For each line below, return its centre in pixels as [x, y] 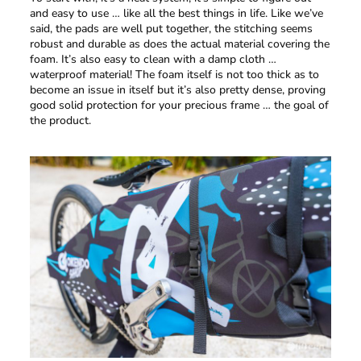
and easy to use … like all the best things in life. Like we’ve [176, 13]
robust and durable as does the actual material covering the [179, 44]
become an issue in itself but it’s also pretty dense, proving [177, 89]
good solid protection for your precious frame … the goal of [179, 105]
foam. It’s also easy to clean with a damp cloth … [153, 59]
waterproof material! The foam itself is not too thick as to [174, 74]
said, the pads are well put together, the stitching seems [171, 28]
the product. [60, 120]
